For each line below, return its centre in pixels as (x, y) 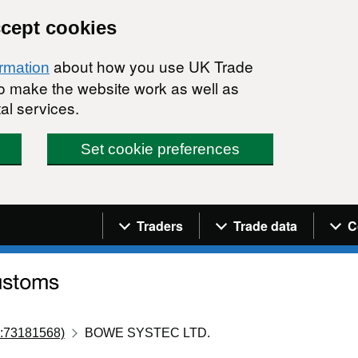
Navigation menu (172, 216)
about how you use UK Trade (151, 66)
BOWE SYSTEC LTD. (148, 332)
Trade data (265, 225)
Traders (160, 225)
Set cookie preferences (161, 149)
